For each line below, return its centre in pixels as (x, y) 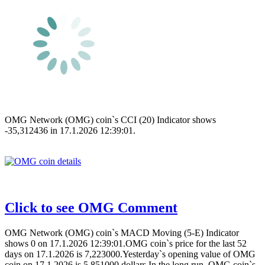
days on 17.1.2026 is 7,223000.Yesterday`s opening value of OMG (130, 254)
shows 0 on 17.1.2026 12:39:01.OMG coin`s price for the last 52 (126, 243)
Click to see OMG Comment (91, 207)
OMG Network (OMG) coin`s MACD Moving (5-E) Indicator (122, 232)
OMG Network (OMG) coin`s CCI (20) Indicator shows (110, 119)
